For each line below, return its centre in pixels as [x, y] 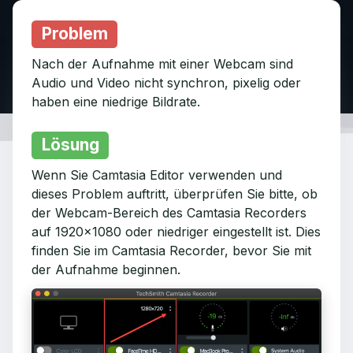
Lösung [70, 145]
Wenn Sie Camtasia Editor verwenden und [157, 175]
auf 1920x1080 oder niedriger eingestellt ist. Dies [176, 232]
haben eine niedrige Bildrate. [116, 102]
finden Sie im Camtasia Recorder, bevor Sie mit [171, 251]
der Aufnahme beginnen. [106, 269]
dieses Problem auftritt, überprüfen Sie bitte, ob [175, 194]
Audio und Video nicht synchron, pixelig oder [166, 83]
